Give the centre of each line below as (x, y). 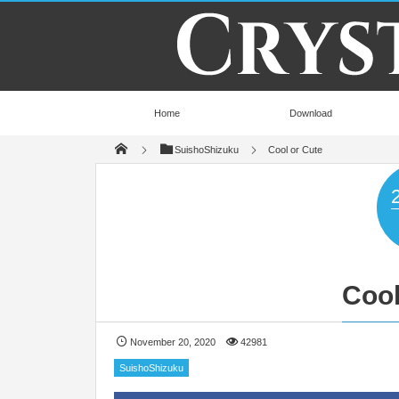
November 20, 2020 (173, 342)
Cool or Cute (296, 150)
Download (311, 113)
